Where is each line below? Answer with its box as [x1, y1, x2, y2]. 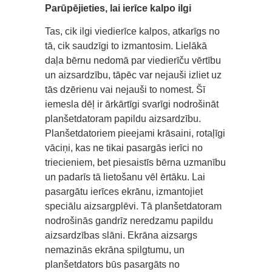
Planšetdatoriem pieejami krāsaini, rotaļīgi [45, 128, 225, 139]
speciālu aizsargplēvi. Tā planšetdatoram [45, 201, 222, 212]
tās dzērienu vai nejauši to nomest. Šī [45, 84, 205, 95]
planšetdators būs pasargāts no [45, 259, 180, 270]
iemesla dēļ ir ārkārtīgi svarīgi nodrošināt [45, 99, 219, 110]
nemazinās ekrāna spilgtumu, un [45, 245, 185, 256]
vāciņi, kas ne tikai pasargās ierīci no [45, 143, 203, 154]
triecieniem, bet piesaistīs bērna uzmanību [45, 157, 226, 168]
